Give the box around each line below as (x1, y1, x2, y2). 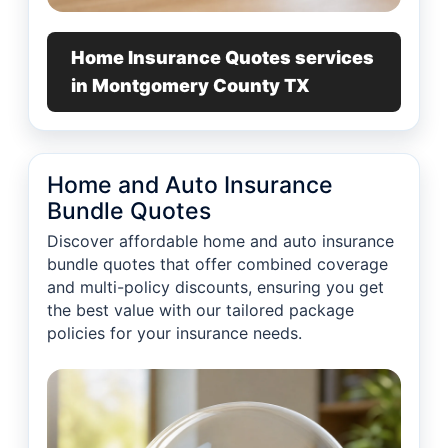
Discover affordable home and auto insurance (47, 231, 394, 252)
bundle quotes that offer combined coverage (47, 254, 388, 275)
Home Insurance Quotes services (71, 47, 374, 69)
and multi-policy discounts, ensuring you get (47, 277, 384, 298)
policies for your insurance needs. (47, 323, 302, 344)
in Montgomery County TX (71, 75, 310, 97)
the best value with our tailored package (47, 300, 354, 321)
